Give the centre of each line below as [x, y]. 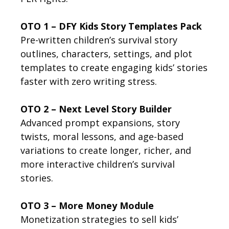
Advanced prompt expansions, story [100, 123]
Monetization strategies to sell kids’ [99, 220]
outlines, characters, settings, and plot [106, 54]
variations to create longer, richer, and [106, 151]
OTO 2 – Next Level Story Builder [96, 109]
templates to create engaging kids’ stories [114, 68]
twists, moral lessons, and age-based [102, 137]
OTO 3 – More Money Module [87, 206]
